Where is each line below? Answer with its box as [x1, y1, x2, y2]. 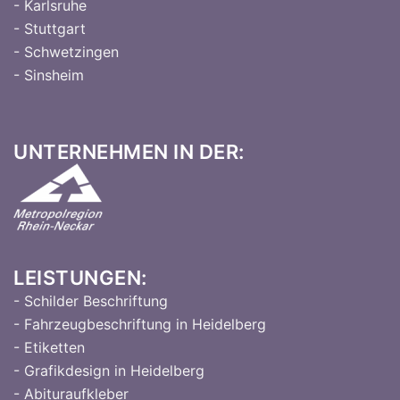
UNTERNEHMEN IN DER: [13, 140, 245, 163]
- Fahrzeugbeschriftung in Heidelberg [13, 315, 266, 333]
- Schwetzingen [13, 43, 119, 61]
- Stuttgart [13, 20, 86, 37]
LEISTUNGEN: [13, 266, 147, 289]
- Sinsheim [13, 66, 84, 84]
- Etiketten [13, 338, 85, 356]
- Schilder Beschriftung [13, 292, 168, 310]
